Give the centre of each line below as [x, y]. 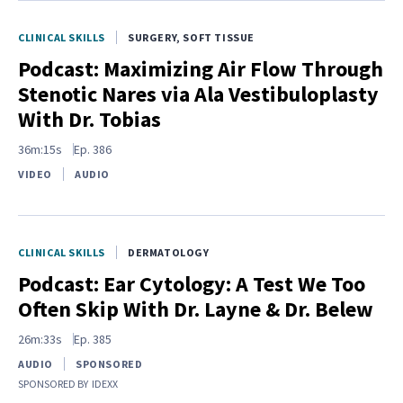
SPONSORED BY [53, 383]
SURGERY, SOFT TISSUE [191, 37]
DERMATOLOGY [169, 252]
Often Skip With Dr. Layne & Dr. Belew [196, 309]
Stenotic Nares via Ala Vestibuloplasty [198, 94]
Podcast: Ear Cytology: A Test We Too [192, 283]
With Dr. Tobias [90, 119]
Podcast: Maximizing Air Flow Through [201, 68]
